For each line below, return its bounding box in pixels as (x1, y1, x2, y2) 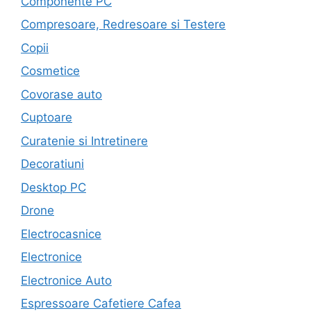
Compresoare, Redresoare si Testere (21, 17, 226, 32)
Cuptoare (21, 110, 72, 125)
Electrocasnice (21, 226, 101, 241)
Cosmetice (21, 64, 80, 78)
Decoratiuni (21, 157, 84, 171)
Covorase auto (21, 87, 102, 101)
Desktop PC (21, 180, 86, 194)
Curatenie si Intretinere (21, 133, 148, 148)
